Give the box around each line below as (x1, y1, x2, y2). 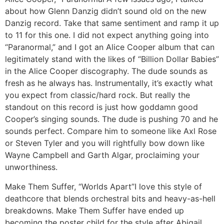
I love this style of (134, 181, 202, 191)
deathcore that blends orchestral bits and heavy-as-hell (5, 193, 215, 203)
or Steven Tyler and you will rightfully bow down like (5, 138, 204, 148)
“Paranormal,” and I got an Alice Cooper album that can (5, 42, 214, 52)
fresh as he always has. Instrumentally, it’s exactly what (5, 78, 213, 88)
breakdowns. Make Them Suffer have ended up (5, 205, 184, 215)
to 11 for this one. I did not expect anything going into (5, 30, 209, 40)
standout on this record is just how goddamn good (5, 102, 198, 112)
